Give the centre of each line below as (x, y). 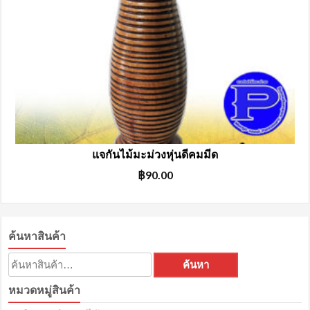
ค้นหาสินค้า (37, 236)
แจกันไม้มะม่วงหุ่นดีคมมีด (155, 155)
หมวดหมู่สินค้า (45, 290)
